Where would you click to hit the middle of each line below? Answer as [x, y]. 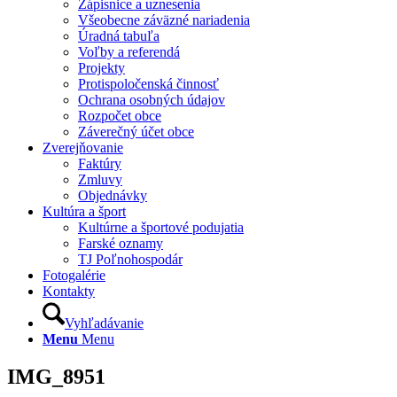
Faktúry [100, 163]
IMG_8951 [56, 376]
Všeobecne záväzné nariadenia [164, 20]
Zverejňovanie [83, 148]
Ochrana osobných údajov [152, 100]
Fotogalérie [74, 275]
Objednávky [113, 195]
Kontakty [69, 291]
